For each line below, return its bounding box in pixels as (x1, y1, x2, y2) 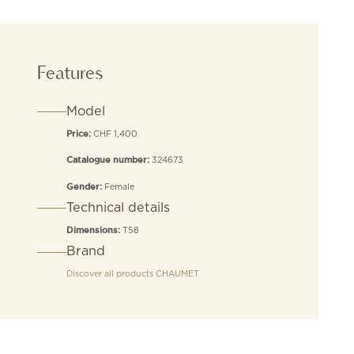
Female (104, 181, 134, 191)
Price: (66, 130, 93, 139)
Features (36, 60, 104, 84)
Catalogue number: (66, 156, 152, 165)
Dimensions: (66, 227, 122, 235)
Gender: (66, 183, 104, 191)
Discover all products (66, 269, 156, 279)
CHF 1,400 (92, 129, 137, 139)
